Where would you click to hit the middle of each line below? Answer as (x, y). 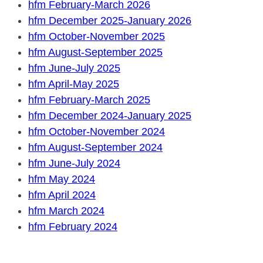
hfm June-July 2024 (74, 163)
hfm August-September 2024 (95, 147)
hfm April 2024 (62, 195)
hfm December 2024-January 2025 (110, 115)
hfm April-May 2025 (74, 84)
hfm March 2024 (66, 210)
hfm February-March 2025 (89, 100)
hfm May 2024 (62, 179)
